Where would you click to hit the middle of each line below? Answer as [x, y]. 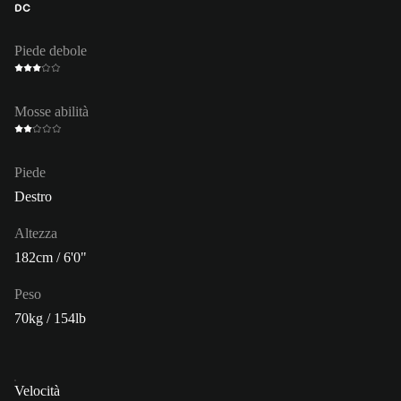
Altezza [36, 233]
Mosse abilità [51, 111]
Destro [33, 196]
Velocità [37, 390]
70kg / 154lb [50, 318]
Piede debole [51, 50]
